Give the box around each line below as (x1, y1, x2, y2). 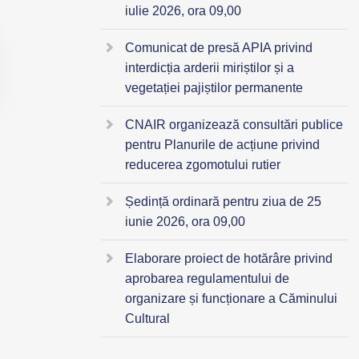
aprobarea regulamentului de (125, 271, 289, 285)
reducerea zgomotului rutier (125, 157, 280, 171)
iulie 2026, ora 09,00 (125, 3, 241, 18)
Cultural (125, 311, 170, 325)
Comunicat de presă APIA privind (125, 40, 313, 54)
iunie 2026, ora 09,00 (125, 214, 245, 228)
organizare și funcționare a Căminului (125, 291, 337, 305)
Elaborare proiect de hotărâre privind (125, 251, 333, 265)
